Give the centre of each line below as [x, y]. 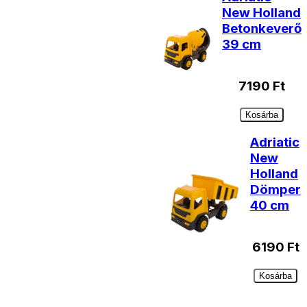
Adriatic [274, 143]
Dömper [275, 190]
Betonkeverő [262, 29]
